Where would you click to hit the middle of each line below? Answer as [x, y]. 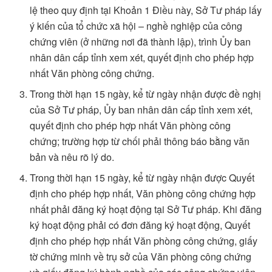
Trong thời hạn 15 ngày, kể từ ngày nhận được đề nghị [146, 94]
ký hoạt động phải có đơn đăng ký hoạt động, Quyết [140, 225]
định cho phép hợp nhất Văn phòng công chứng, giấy [144, 241]
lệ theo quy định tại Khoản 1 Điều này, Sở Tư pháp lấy [146, 10]
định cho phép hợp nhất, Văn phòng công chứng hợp [143, 194]
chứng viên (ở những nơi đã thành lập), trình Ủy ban [141, 42]
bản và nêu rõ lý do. [72, 157]
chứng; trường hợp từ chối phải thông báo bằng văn [140, 141]
